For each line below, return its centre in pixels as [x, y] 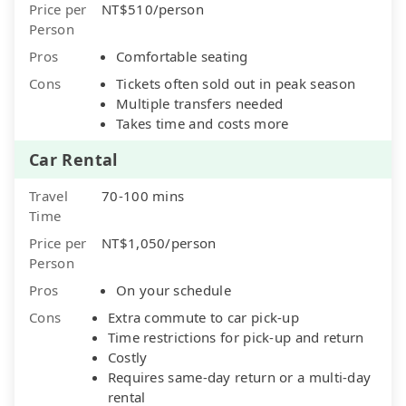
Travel [48, 195]
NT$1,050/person [159, 242]
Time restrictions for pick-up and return [236, 337]
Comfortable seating [182, 56]
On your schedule [174, 290]
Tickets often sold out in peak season [236, 83]
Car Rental [73, 159]
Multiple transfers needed [200, 103]
